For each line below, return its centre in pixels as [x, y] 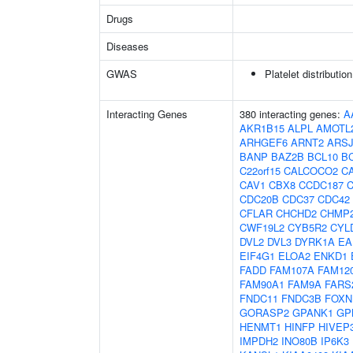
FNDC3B [301, 298]
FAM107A [292, 270]
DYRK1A [315, 242]
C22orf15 [260, 171]
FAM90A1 [262, 284]
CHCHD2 [296, 213]
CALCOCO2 [311, 171]
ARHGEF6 [264, 142]
